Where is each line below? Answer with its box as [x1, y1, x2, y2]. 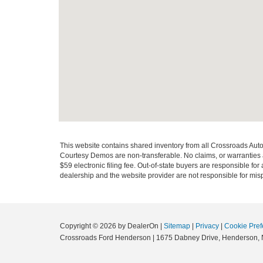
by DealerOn [118, 222, 159, 230]
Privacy [195, 222, 219, 230]
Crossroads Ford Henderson [60, 234, 151, 242]
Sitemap [164, 222, 190, 230]
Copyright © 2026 [60, 222, 118, 230]
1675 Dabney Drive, [154, 234, 220, 242]
